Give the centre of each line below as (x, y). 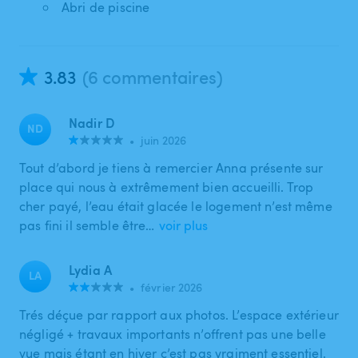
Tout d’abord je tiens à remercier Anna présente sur (171, 167)
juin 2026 (164, 140)
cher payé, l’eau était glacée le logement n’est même (176, 206)
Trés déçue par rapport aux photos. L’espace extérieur (179, 314)
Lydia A (91, 269)
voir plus (183, 225)
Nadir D (92, 122)
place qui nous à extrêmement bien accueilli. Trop (167, 187)
